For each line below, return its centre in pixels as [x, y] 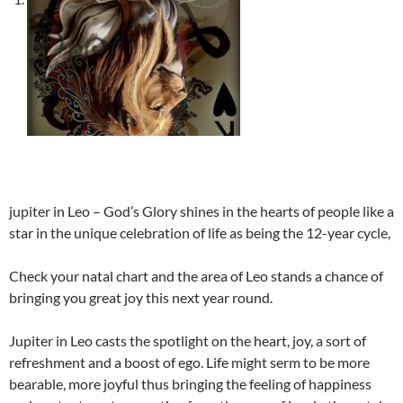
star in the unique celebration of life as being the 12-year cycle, [200, 233]
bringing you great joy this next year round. [141, 297]
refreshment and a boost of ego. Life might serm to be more [189, 362]
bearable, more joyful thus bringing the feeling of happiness [190, 384]
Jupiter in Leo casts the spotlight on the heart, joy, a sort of [188, 340]
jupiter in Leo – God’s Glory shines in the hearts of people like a [201, 211]
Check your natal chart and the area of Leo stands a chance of [196, 276]
